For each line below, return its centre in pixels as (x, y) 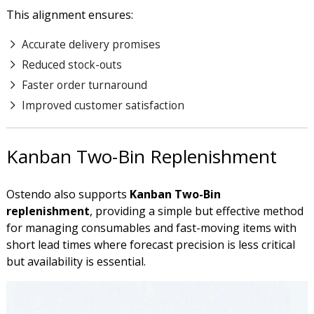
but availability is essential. (77, 262)
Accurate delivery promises (91, 45)
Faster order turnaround (84, 85)
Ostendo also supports (68, 194)
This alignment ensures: (69, 14)
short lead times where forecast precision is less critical (150, 245)
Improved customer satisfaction (104, 105)
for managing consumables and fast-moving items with (151, 228)
